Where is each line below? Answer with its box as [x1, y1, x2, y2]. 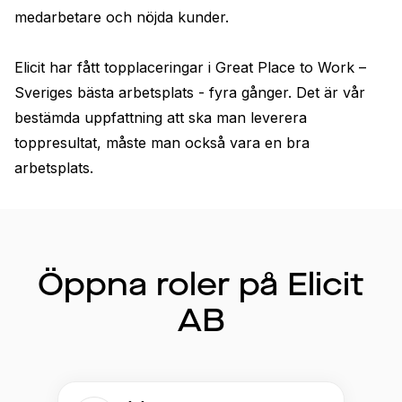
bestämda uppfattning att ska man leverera [14, 109, 307, 127]
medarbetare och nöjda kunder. [14, 8, 233, 26]
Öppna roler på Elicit [38, 263, 364, 306]
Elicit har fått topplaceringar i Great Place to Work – [14, 58, 366, 76]
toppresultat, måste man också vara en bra [14, 134, 310, 152]
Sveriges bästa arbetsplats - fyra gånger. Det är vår [14, 83, 365, 101]
